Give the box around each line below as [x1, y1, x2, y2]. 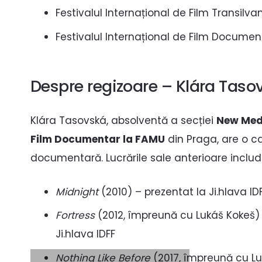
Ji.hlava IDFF [55, 227, 115, 242]
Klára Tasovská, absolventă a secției [30, 113, 216, 128]
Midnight [55, 184, 98, 199]
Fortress [55, 208, 95, 223]
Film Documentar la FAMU [30, 132, 165, 147]
